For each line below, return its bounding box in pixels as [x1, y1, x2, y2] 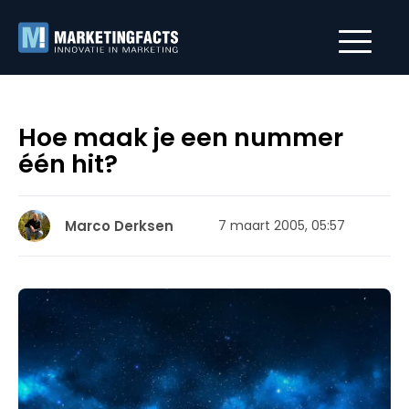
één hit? [18, 147, 118, 181]
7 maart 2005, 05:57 [218, 216, 345, 235]
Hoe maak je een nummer [18, 121, 343, 154]
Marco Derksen [65, 216, 173, 236]
